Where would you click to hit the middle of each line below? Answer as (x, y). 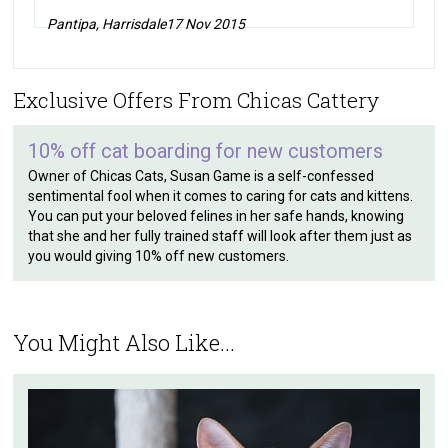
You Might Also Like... (124, 342)
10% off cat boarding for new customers (206, 150)
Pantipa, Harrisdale (107, 23)
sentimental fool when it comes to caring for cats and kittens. (221, 195)
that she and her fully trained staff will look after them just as (220, 235)
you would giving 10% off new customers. (159, 255)
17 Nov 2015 (206, 23)
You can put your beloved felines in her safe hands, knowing (216, 215)
